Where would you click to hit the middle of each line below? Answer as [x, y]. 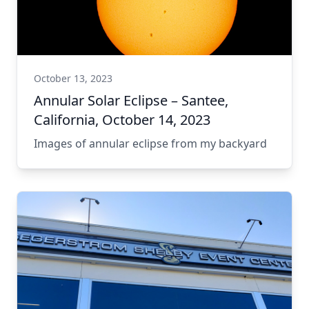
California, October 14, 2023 [122, 120]
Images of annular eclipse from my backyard [150, 143]
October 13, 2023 [73, 78]
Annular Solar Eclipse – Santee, [131, 100]
